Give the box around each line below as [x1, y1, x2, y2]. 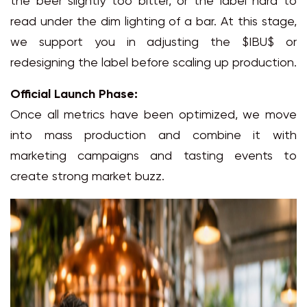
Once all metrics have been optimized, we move [10, 109, 297, 123]
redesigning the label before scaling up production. [10, 57, 297, 71]
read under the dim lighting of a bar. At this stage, [10, 16, 297, 29]
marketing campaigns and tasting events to [10, 150, 297, 164]
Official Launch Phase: [10, 88, 138, 102]
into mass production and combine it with [10, 130, 297, 143]
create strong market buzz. [10, 171, 164, 184]
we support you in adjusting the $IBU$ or [10, 36, 297, 50]
